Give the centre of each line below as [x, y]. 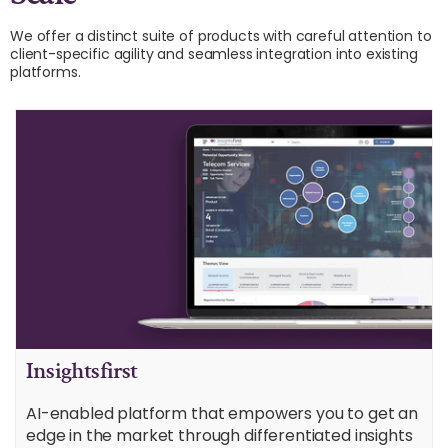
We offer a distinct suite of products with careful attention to [221, 36]
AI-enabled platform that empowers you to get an [222, 414]
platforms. [45, 72]
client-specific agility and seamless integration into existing [214, 54]
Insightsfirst [82, 371]
